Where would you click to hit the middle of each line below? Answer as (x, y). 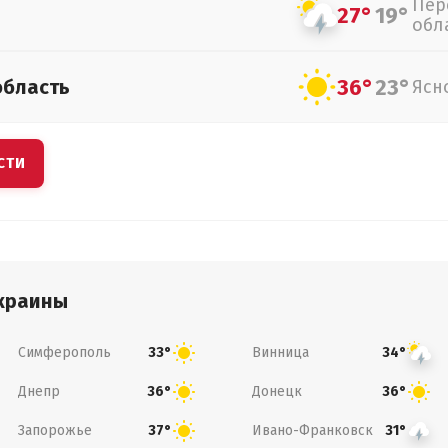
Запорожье (54, 430)
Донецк (277, 391)
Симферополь (64, 352)
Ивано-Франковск (312, 430)
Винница (280, 352)
